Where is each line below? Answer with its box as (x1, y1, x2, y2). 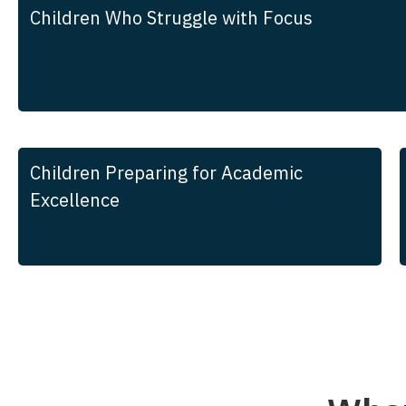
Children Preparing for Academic (30, 159, 303, 185)
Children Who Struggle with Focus (30, 5, 313, 31)
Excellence (30, 187, 120, 212)
